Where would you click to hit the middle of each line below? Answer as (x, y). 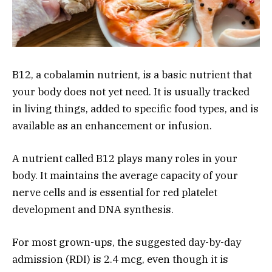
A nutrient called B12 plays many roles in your (125, 158)
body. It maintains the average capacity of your (125, 175)
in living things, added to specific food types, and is (135, 108)
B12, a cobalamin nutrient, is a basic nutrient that (132, 74)
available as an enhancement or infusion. (112, 125)
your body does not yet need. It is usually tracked (131, 91)
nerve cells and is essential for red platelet (115, 192)
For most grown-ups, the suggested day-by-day (127, 242)
